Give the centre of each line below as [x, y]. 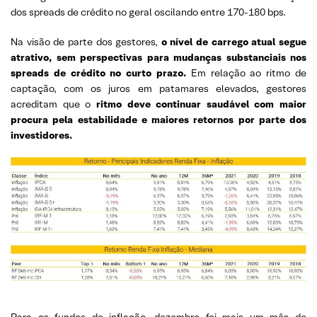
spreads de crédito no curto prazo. [98, 73]
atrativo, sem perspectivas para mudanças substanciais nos [158, 57]
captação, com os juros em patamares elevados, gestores [158, 88]
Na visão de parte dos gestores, [86, 41]
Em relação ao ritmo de [246, 73]
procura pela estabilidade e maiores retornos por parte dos [158, 119]
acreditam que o [53, 104]
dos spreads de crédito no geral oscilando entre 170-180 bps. [148, 12]
